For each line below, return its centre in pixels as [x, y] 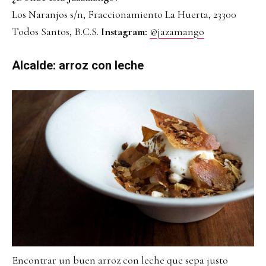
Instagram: [124, 31]
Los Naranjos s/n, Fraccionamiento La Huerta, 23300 [124, 14]
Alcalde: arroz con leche [78, 65]
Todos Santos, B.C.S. [56, 31]
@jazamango [177, 31]
